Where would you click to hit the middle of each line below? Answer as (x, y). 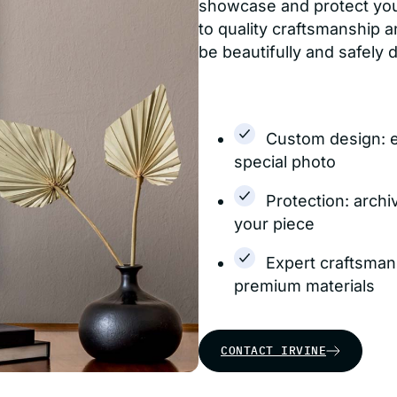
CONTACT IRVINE (273, 350)
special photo (285, 162)
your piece (274, 224)
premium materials (304, 286)
